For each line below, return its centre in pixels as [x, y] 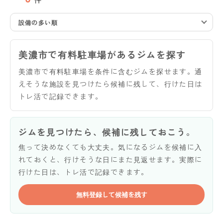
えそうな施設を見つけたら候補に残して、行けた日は [111, 83]
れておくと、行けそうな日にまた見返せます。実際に [111, 159]
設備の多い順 [38, 22]
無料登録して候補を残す [111, 194]
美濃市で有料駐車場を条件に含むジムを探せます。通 [111, 71]
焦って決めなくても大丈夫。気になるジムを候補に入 [111, 147]
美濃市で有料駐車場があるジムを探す [102, 54]
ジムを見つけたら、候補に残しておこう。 [107, 131]
